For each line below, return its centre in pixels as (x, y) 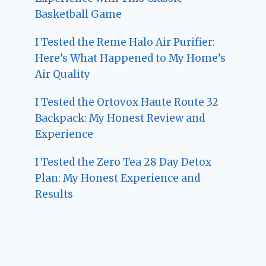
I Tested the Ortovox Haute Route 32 (127, 102)
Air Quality (63, 74)
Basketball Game (79, 14)
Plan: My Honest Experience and (118, 178)
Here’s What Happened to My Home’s (131, 58)
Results (54, 194)
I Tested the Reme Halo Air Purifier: (125, 42)
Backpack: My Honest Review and (120, 118)
